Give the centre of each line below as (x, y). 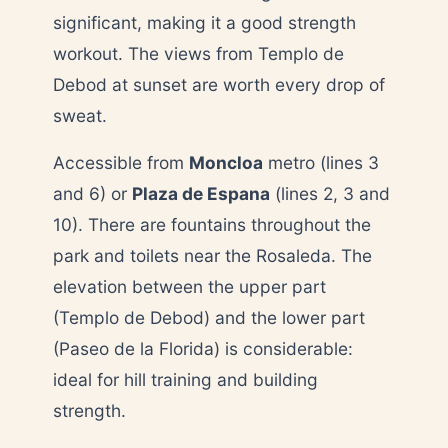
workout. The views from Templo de (198, 53)
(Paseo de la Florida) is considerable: (203, 348)
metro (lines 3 (321, 162)
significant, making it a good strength (204, 22)
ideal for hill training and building (185, 379)
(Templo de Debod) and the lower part (209, 317)
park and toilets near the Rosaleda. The (212, 255)
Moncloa (226, 162)
